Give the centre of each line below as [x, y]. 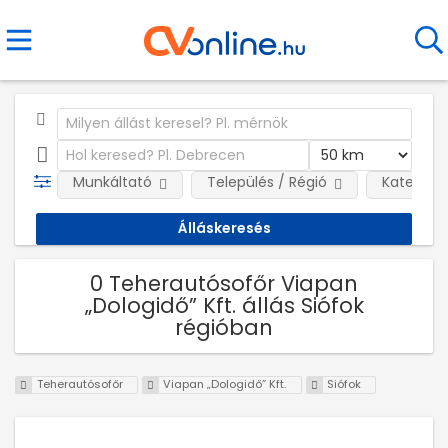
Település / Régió [266, 182]
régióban [224, 327]
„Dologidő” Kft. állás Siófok [224, 305]
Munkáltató [112, 182]
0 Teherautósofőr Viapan [224, 283]
